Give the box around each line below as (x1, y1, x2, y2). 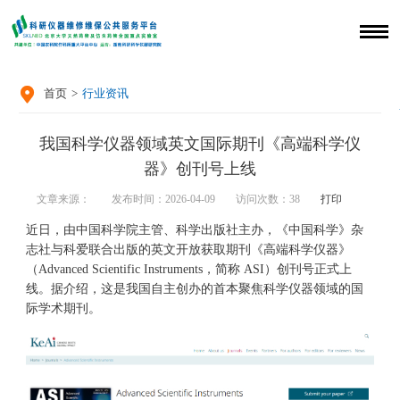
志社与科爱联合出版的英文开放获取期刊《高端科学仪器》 (25, 243, 351, 256)
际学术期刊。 (25, 302, 101, 315)
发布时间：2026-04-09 (111, 193, 215, 205)
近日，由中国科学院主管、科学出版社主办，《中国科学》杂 (25, 223, 363, 237)
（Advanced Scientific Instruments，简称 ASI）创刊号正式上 (25, 262, 352, 276)
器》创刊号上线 (143, 160, 256, 178)
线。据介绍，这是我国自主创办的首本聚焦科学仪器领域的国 (25, 282, 363, 296)
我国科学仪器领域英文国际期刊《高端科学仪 (38, 135, 361, 153)
